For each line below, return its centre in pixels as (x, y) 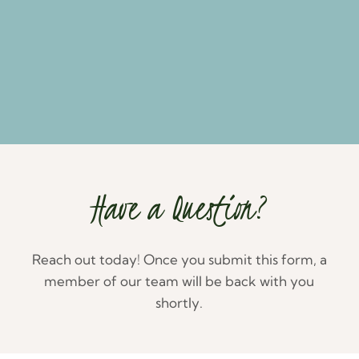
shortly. (179, 302)
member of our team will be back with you (179, 280)
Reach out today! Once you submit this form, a (179, 259)
